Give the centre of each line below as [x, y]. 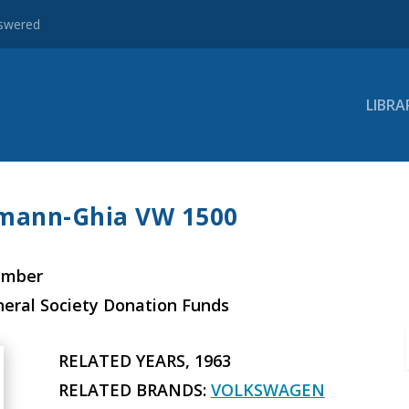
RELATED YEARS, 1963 [144, 361]
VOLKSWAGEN [267, 390]
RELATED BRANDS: [134, 390]
